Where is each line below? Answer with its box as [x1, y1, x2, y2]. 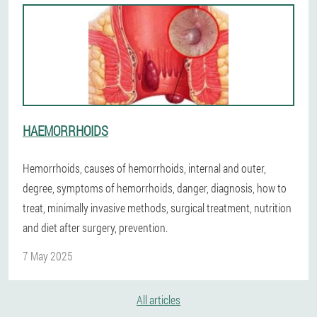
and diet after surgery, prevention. [23, 220, 168, 235]
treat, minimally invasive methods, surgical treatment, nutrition [23, 200, 292, 215]
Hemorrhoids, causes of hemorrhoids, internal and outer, [23, 161, 266, 175]
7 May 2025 [23, 248, 73, 263]
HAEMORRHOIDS [23, 122, 108, 139]
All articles [137, 292, 180, 307]
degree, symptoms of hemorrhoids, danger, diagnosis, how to [23, 180, 287, 195]
